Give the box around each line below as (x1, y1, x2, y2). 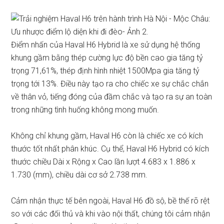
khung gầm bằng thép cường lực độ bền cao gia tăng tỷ (11, 53, 203, 62)
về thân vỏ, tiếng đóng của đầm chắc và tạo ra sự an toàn (11, 92, 212, 101)
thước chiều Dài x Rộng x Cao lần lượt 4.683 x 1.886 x (11, 157, 196, 166)
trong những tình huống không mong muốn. (11, 105, 159, 114)
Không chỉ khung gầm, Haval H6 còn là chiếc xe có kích (11, 131, 203, 140)
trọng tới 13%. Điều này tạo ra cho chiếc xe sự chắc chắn (11, 79, 209, 88)
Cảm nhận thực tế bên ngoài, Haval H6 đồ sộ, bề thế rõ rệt (11, 196, 210, 205)
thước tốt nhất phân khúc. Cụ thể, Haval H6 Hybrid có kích (11, 144, 209, 153)
